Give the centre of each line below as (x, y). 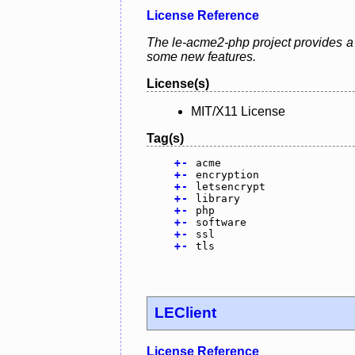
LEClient (186, 313)
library (218, 198)
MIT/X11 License (238, 111)
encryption (227, 174)
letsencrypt (230, 186)
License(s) (178, 83)
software (221, 222)
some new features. (201, 56)
